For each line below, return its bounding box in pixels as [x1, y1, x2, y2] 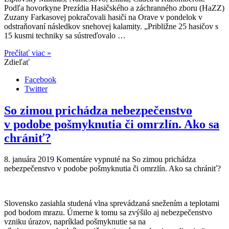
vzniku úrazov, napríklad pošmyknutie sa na [4, 217, 146, 226]
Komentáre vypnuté [56, 155, 120, 164]
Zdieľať [4, 57, 30, 66]
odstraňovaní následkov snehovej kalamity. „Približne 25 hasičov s [4, 21, 218, 31]
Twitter [25, 84, 48, 93]
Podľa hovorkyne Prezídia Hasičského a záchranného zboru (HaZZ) [4, 3, 224, 12]
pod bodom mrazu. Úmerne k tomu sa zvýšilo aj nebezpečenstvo [4, 208, 212, 217]
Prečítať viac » [4, 48, 51, 57]
